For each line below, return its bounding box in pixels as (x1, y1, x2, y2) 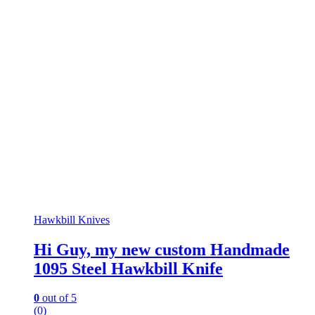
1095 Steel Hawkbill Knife (34, 259, 223, 278)
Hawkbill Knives (34, 213, 110, 226)
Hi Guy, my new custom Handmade (34, 240, 290, 259)
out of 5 (39, 292, 77, 304)
